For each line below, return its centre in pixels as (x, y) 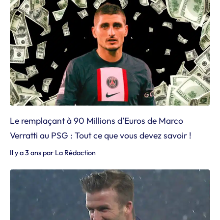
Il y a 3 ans (26, 153)
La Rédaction (75, 153)
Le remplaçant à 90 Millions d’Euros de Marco (96, 121)
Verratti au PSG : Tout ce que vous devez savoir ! (101, 135)
